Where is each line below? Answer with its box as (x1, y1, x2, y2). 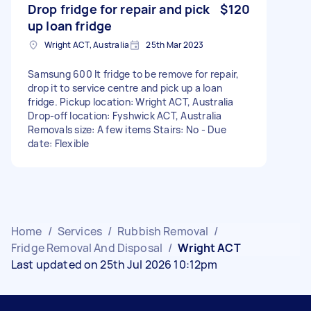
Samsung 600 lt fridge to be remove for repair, (28, 67, 239, 81)
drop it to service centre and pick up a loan (28, 81, 222, 94)
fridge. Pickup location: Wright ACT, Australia (28, 94, 234, 108)
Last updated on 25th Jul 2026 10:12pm (11, 256, 218, 272)
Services (57, 223, 102, 239)
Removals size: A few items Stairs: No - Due (28, 122, 226, 136)
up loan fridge (28, 17, 112, 34)
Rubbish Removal (117, 223, 209, 239)
